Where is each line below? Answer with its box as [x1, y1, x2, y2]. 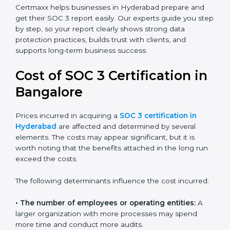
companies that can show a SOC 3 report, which [15, 19, 184, 28]
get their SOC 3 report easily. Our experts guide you [15, 73, 196, 82]
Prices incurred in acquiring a [15, 170, 120, 179]
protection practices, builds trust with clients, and [15, 95, 186, 103]
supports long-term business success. [15, 106, 147, 114]
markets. [15, 41, 45, 49]
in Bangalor [15, 143, 91, 159]
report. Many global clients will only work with [15, 8, 174, 17]
